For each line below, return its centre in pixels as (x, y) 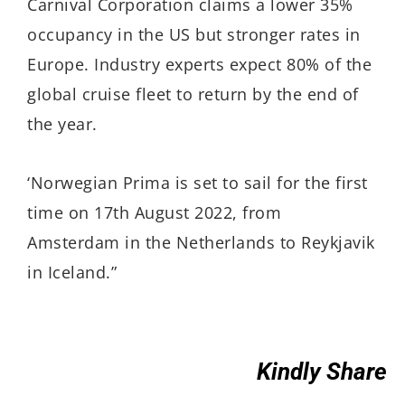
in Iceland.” (72, 272)
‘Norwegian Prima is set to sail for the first (198, 182)
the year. (62, 124)
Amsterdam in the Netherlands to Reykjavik (201, 242)
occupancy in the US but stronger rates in (194, 35)
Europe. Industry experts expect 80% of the (199, 65)
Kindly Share (322, 372)
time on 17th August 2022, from (154, 212)
